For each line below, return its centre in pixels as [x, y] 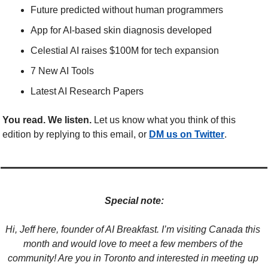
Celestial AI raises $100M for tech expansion [125, 51]
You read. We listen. [47, 120]
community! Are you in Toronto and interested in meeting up [133, 258]
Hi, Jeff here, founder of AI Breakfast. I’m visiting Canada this [133, 229]
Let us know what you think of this [164, 120]
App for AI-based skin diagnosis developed [121, 30]
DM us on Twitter [187, 134]
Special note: [134, 201]
